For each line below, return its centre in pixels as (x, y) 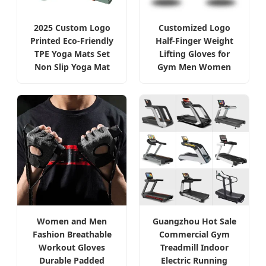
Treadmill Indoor (194, 248)
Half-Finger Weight (194, 41)
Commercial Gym (194, 235)
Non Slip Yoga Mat (72, 67)
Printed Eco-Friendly (72, 41)
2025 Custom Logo (72, 28)
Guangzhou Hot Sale (194, 221)
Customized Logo (194, 28)
